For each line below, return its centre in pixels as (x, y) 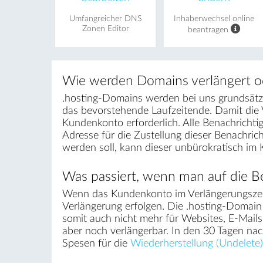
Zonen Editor (105, 28)
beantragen (209, 30)
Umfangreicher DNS (106, 18)
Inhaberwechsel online (214, 18)
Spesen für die (96, 244)
